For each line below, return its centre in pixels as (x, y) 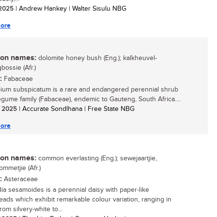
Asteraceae (20, 179)
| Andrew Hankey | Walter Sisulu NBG (70, 9)
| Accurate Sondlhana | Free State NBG (76, 109)
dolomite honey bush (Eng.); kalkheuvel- (97, 58)
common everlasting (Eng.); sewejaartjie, (97, 158)
